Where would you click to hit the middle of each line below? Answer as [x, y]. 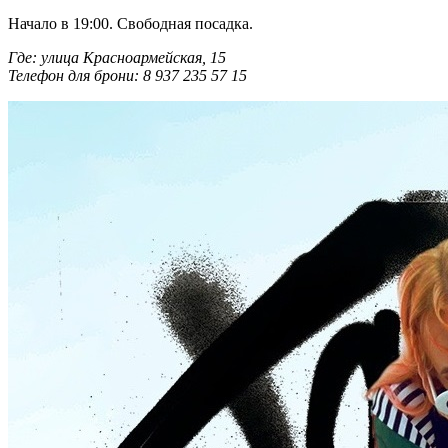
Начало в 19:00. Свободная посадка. [130, 24]
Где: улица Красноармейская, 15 [119, 58]
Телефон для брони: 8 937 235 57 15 [129, 76]
